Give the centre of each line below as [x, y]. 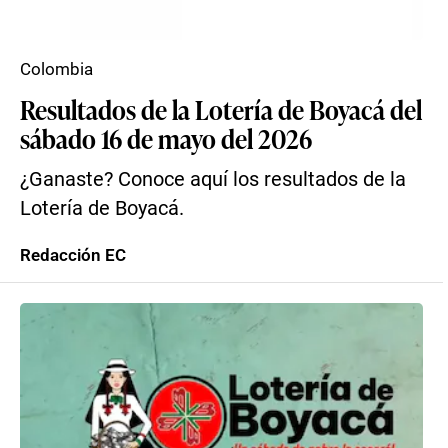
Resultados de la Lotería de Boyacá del [221, 109]
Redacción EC [73, 255]
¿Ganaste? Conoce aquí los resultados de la [213, 179]
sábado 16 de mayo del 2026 [166, 138]
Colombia [56, 69]
